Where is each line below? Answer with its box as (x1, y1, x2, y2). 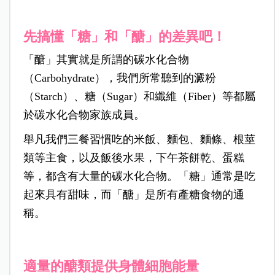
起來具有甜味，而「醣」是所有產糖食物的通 (23, 188, 244, 201)
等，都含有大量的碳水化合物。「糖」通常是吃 (23, 170, 255, 183)
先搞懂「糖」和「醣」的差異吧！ (23, 29, 226, 45)
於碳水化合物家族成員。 (23, 109, 145, 122)
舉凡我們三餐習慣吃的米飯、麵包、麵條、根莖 (23, 133, 255, 146)
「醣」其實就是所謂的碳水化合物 (23, 53, 189, 66)
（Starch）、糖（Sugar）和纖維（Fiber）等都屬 (23, 90, 255, 103)
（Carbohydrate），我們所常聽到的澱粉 (23, 72, 216, 85)
